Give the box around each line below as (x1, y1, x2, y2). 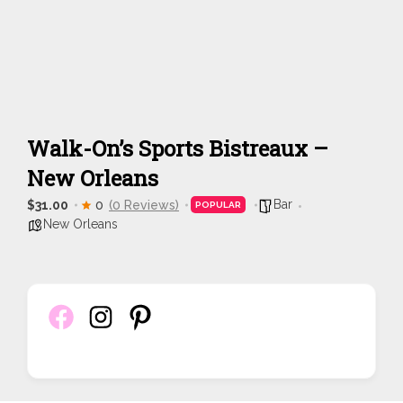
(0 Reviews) (109, 197, 179, 212)
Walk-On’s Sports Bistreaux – (27, 134, 328, 163)
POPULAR (195, 200, 241, 210)
